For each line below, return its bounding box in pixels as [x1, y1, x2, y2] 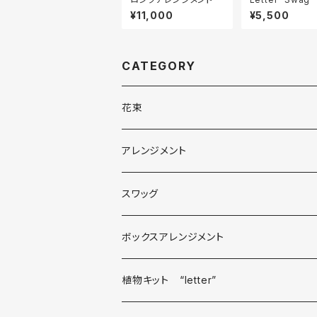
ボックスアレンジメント [122, 230, 224, 243]
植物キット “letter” [122, 273, 217, 286]
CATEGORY [122, 58, 196, 73]
